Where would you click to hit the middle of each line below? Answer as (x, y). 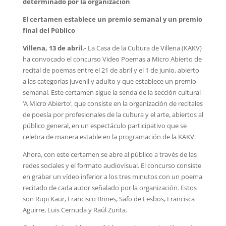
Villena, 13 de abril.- (54, 48)
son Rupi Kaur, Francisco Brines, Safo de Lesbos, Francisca (108, 199)
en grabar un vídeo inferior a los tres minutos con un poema (112, 176)
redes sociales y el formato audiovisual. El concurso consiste (112, 165)
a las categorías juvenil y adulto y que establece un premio (109, 81)
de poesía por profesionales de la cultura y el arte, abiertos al (113, 114)
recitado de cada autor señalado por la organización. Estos (109, 187)
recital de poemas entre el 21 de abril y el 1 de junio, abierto (111, 70)
